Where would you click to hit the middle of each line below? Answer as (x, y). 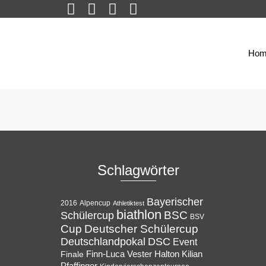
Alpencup (95, 203)
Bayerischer (175, 202)
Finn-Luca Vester (119, 254)
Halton (167, 254)
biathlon (139, 215)
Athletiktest (129, 203)
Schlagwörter (139, 170)
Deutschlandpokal (103, 241)
